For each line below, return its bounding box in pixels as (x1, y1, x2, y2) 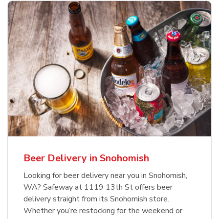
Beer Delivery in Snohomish (23, 152, 149, 165)
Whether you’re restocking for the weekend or (23, 205, 182, 217)
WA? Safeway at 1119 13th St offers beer (23, 182, 173, 193)
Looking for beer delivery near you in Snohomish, (23, 170, 187, 181)
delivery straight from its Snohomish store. (23, 194, 169, 205)
